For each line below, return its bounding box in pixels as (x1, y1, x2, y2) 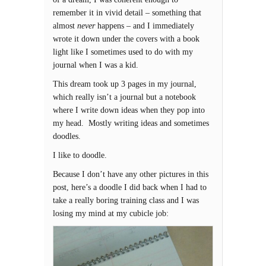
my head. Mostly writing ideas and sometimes (53, 118, 209, 128)
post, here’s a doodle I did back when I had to (53, 182, 207, 192)
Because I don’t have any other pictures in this (53, 169, 208, 179)
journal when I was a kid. (53, 60, 138, 70)
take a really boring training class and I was (53, 195, 199, 205)
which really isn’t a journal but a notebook (53, 92, 196, 102)
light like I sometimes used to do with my (53, 47, 193, 57)
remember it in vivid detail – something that (53, 8, 201, 18)
